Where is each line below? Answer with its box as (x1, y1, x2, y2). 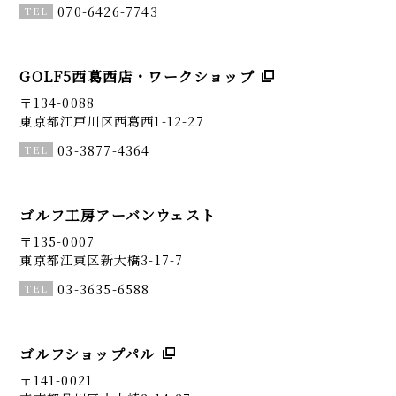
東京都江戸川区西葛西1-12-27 (19, 111, 204, 131)
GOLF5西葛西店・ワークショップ (19, 65, 255, 87)
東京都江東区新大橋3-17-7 (19, 250, 184, 270)
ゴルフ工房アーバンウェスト (19, 204, 216, 225)
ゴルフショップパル (19, 344, 156, 365)
